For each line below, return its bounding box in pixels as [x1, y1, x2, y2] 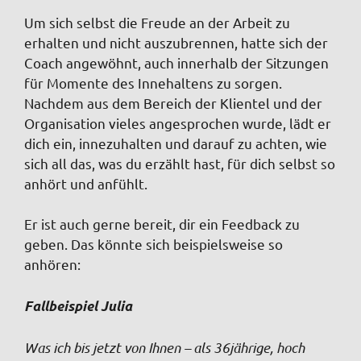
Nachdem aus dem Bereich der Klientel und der [24, 93, 322, 111]
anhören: [24, 255, 81, 273]
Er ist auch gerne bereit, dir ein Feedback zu [24, 215, 300, 233]
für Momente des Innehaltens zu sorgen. [24, 73, 282, 91]
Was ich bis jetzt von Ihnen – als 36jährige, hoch [24, 338, 305, 357]
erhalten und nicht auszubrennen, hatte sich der [24, 33, 328, 51]
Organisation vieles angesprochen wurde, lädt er [24, 114, 331, 131]
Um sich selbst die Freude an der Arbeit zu [24, 13, 290, 31]
